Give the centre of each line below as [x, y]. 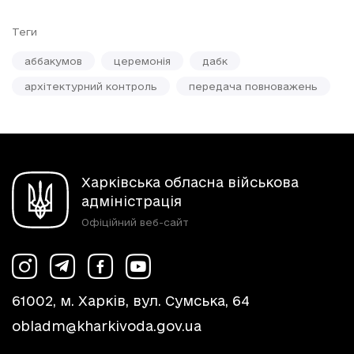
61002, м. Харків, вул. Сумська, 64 [131, 301]
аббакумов [53, 61]
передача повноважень [253, 86]
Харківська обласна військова [190, 182]
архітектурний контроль [91, 86]
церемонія [142, 61]
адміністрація [132, 201]
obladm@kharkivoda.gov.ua [107, 326]
